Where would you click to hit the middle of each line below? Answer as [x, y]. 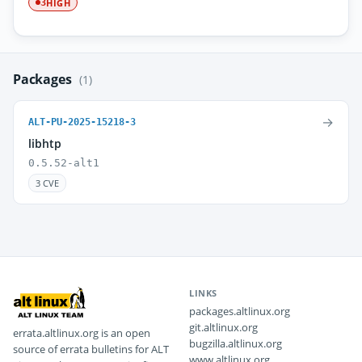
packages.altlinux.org [240, 311]
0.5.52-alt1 [64, 163]
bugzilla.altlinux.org [236, 343]
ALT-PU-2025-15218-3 [82, 122]
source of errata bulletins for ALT [91, 349]
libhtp [45, 143]
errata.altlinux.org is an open [82, 333]
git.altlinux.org [223, 327]
